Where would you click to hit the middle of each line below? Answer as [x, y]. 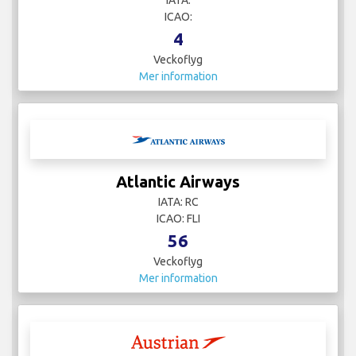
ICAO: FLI [178, 218]
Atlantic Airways [178, 181]
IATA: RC [178, 201]
